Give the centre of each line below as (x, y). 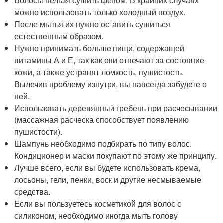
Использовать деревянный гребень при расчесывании (116, 108)
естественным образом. (59, 36)
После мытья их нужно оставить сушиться (93, 24)
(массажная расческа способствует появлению (102, 120)
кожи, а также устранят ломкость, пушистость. (99, 72)
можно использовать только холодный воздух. (100, 12)
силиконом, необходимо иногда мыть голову (96, 216)
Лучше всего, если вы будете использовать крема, (108, 168)
